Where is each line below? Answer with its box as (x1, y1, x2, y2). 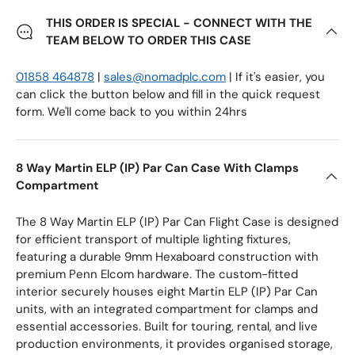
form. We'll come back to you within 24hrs (16, 104, 247, 120)
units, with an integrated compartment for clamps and (16, 301, 318, 317)
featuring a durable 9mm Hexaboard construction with (16, 249, 319, 265)
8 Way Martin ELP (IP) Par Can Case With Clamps (16, 160, 299, 176)
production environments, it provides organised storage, (16, 336, 333, 352)
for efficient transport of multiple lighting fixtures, (16, 231, 291, 247)
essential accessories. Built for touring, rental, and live (16, 319, 318, 334)
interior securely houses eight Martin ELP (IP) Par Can (16, 284, 318, 300)
